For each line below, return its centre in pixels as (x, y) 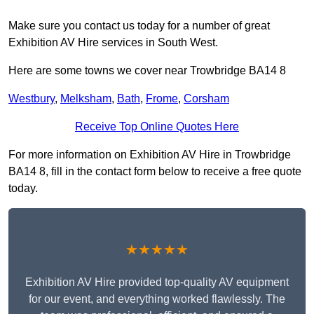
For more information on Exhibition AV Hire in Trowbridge (150, 155)
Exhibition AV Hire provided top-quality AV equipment (157, 282)
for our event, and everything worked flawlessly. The (157, 299)
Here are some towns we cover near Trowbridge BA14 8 (147, 71)
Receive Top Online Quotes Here (157, 127)
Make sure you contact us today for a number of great (139, 26)
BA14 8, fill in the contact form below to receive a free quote (155, 172)
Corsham (206, 99)
